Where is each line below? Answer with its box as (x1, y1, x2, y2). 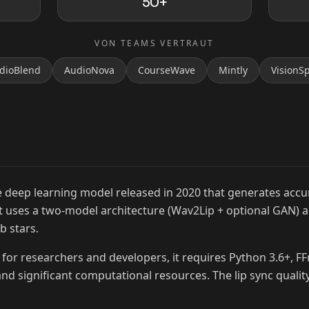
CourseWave (138, 63, 195, 77)
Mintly (219, 63, 248, 77)
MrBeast (50, 96, 83, 108)
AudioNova (64, 63, 114, 77)
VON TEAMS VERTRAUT (94, 37, 215, 49)
